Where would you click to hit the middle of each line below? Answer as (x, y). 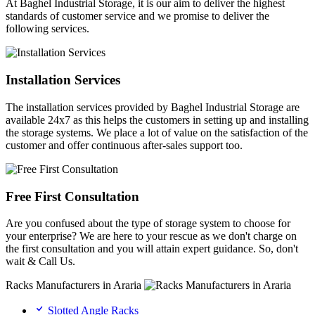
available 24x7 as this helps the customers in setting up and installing (157, 120)
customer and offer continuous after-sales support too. (124, 145)
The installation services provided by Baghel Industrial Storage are (153, 107)
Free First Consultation (72, 196)
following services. (47, 29)
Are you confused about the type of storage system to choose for (148, 224)
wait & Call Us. (40, 262)
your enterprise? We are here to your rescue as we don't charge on (151, 236)
